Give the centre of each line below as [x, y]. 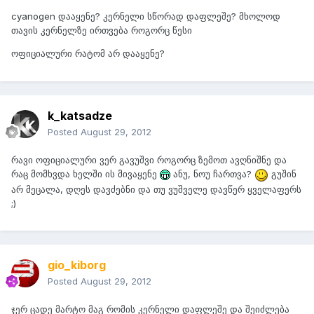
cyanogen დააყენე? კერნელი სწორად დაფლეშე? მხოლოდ [146, 16]
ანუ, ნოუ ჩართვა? [212, 174]
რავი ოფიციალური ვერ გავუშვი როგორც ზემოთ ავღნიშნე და [149, 160]
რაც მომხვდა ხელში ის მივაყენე [86, 174]
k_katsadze [80, 116]
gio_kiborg [77, 265]
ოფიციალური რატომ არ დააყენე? [88, 54]
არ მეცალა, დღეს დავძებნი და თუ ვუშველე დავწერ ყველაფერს [156, 189]
